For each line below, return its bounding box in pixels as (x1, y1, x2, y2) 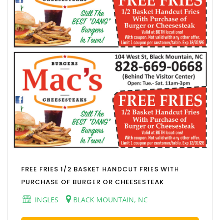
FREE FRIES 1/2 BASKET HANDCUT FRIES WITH (21, 164, 179, 174)
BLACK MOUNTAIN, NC (71, 194, 148, 204)
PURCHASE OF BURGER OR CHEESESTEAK (21, 177, 164, 187)
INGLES (33, 194, 58, 204)
